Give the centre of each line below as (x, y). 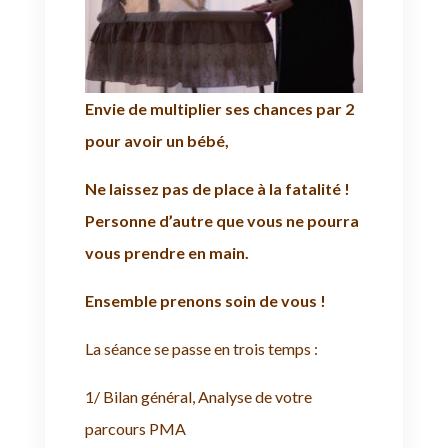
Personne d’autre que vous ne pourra (221, 220)
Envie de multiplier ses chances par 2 (219, 108)
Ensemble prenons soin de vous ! (205, 300)
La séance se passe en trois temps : (201, 348)
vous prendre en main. (166, 252)
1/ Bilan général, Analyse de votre (198, 396)
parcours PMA (135, 428)
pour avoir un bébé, (156, 140)
